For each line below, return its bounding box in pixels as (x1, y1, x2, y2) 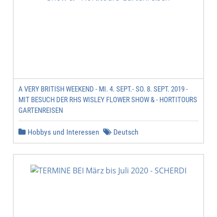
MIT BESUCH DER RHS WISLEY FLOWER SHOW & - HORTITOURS (18, 95, 197, 104)
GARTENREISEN (18, 106, 63, 115)
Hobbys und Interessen (26, 127, 99, 137)
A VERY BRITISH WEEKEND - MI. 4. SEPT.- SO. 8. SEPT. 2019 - (18, 85, 188, 93)
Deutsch (111, 127, 139, 137)
